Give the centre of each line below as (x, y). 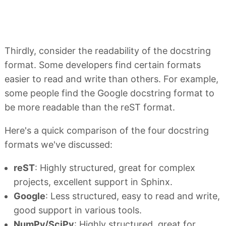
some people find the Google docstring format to (109, 93)
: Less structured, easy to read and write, (133, 196)
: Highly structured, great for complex (115, 167)
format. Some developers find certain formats (103, 65)
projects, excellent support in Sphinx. (93, 182)
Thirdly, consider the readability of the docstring (108, 50)
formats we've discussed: (59, 144)
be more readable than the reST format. (90, 107)
